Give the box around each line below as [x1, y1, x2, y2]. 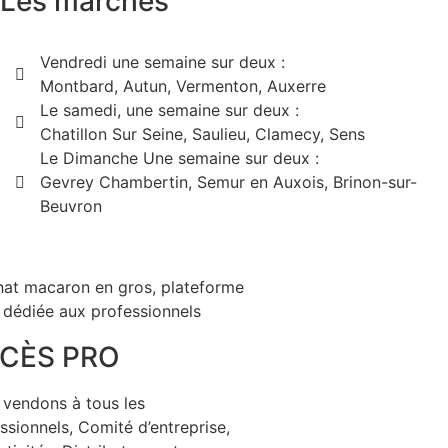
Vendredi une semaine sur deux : [39, 52, 285, 73]
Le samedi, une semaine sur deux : [39, 100, 299, 121]
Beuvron [39, 196, 102, 217]
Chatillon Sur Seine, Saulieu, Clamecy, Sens [39, 124, 365, 145]
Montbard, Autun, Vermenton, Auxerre [39, 76, 326, 97]
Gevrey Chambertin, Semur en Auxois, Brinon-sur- [39, 172, 417, 193]
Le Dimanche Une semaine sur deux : [39, 148, 319, 169]
